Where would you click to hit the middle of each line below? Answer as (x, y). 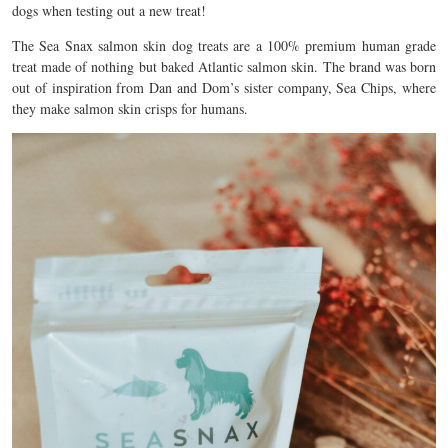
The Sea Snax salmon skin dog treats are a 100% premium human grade (224, 45)
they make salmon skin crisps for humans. (130, 108)
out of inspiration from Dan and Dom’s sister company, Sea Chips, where (224, 87)
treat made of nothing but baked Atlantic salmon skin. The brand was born (224, 66)
